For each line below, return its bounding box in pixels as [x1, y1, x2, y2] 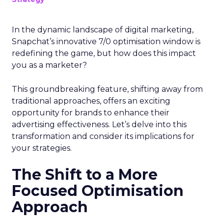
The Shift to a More [12, 165, 158, 184]
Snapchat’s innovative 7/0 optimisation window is [12, 37, 200, 46]
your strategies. [12, 143, 72, 153]
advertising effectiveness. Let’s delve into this [12, 120, 187, 129]
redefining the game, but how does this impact [12, 49, 196, 58]
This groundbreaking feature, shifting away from [12, 84, 203, 94]
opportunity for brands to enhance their [12, 108, 169, 117]
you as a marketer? [12, 60, 87, 70]
